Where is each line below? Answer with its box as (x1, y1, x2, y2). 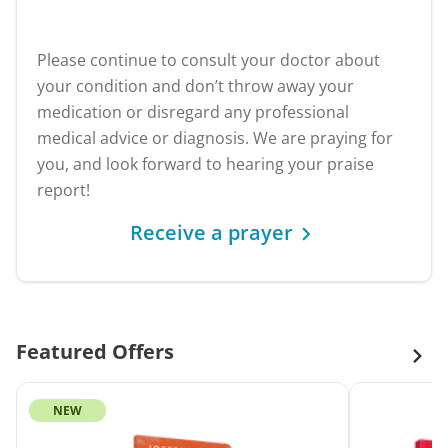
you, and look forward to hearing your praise (37, 152, 374, 175)
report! (37, 178, 90, 201)
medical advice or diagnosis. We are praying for (37, 126, 393, 149)
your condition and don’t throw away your (37, 74, 354, 97)
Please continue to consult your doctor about (37, 48, 380, 71)
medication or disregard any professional (37, 100, 349, 123)
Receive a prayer (129, 219, 293, 247)
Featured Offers (16, 338, 174, 366)
